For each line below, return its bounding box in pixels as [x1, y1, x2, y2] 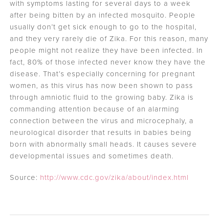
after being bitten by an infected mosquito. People [10, 10, 196, 21]
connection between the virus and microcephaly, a [10, 115, 194, 126]
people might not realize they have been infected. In [10, 45, 203, 56]
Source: [10, 172, 40, 183]
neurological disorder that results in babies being [10, 127, 192, 138]
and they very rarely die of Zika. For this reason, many [10, 33, 208, 44]
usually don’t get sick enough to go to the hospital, [10, 22, 197, 32]
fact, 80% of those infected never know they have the [10, 57, 206, 67]
